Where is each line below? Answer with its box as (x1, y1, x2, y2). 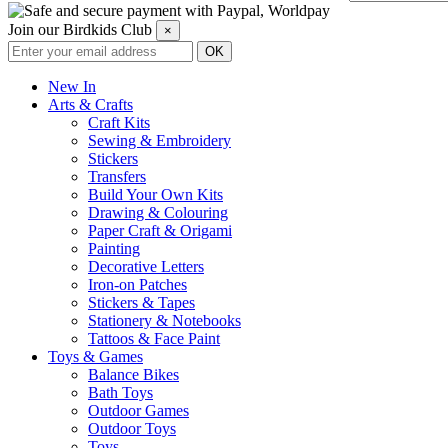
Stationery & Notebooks (88, 311, 241, 329)
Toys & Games (48, 347, 143, 365)
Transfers (88, 167, 146, 185)
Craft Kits (88, 113, 150, 131)
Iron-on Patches (88, 275, 187, 293)
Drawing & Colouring (88, 203, 228, 221)
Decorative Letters (88, 257, 204, 275)
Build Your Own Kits (88, 185, 223, 203)
